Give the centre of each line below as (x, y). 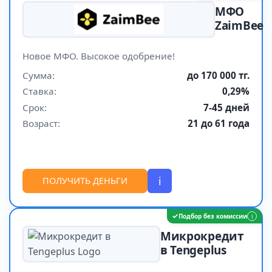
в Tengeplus (193, 250)
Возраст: (41, 124)
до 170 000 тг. (218, 75)
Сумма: (39, 75)
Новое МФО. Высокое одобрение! (99, 56)
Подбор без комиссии (213, 216)
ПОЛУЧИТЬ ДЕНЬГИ (85, 181)
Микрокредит (202, 236)
